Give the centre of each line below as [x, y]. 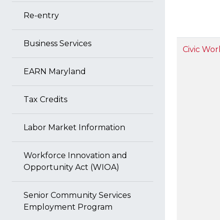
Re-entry [41, 15]
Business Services [57, 43]
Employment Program [68, 207]
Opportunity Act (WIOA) [71, 167]
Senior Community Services [77, 195]
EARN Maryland [55, 71]
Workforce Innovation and [75, 155]
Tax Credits [45, 99]
